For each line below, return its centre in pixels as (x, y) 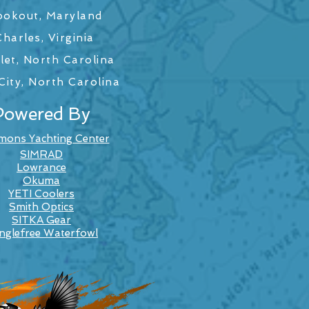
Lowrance (41, 167)
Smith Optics (41, 207)
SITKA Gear (41, 220)
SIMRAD (41, 154)
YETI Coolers (41, 193)
